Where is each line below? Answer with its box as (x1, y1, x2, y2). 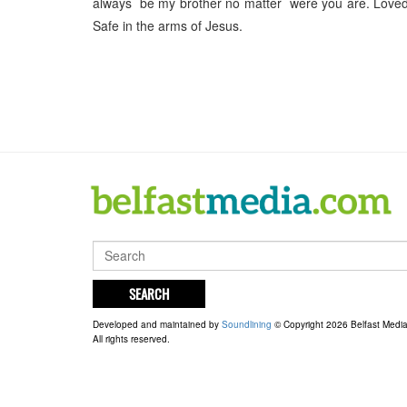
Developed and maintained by (93, 317, 222, 331)
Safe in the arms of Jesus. (93, 16, 243, 35)
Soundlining (222, 317, 272, 331)
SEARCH (129, 283, 169, 303)
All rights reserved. (93, 332, 170, 345)
